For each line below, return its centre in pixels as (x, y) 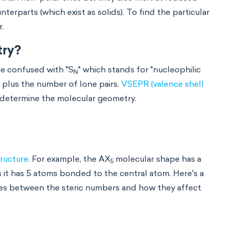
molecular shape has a (157, 159)
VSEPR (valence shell (162, 84)
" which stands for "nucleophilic (139, 70)
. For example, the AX (69, 159)
